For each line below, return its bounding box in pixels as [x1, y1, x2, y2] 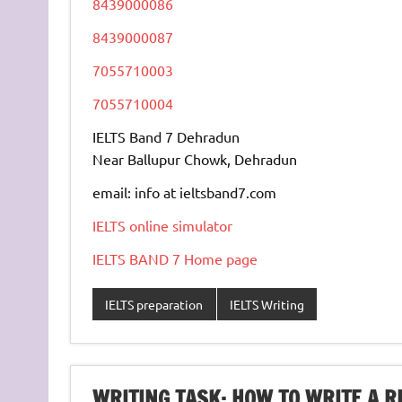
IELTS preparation [105, 296, 204, 313]
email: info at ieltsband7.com [92, 183, 276, 202]
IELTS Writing [229, 296, 304, 313]
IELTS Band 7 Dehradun [92, 127, 240, 146]
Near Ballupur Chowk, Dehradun [92, 150, 297, 169]
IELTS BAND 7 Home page [92, 249, 258, 268]
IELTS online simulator [92, 216, 232, 235]
